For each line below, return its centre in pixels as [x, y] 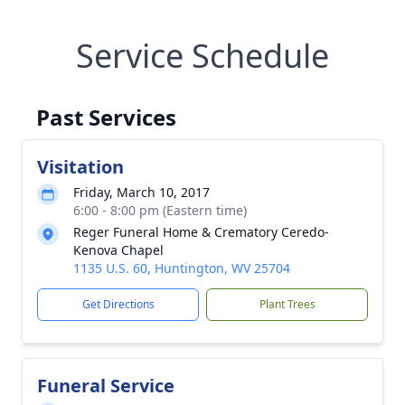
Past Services [106, 117]
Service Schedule [202, 56]
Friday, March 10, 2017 [141, 192]
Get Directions [118, 304]
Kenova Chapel [118, 250]
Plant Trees [287, 304]
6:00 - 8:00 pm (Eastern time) [160, 210]
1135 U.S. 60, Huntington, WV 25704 [182, 268]
